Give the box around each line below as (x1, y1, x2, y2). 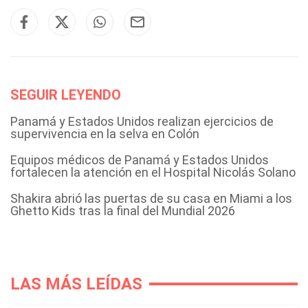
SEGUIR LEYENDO (10, 87, 121, 103)
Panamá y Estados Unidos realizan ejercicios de (10, 114, 274, 129)
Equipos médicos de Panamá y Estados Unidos (10, 153, 269, 167)
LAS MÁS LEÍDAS (10, 274, 142, 294)
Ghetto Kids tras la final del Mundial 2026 (10, 203, 235, 218)
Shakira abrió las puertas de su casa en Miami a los (10, 191, 292, 206)
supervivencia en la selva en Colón (10, 126, 199, 141)
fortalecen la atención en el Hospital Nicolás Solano (10, 165, 296, 179)
